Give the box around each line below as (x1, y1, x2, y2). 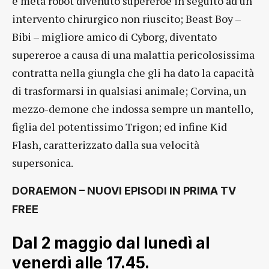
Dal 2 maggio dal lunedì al (12, 234, 210, 253)
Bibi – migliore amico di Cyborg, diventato (12, 29, 217, 44)
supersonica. (12, 156, 73, 171)
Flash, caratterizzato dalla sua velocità (12, 138, 199, 153)
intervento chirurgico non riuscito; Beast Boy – (12, 11, 241, 26)
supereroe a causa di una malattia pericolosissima (12, 47, 255, 62)
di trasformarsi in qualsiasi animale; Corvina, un (12, 83, 246, 98)
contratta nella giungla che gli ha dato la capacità (12, 65, 254, 80)
